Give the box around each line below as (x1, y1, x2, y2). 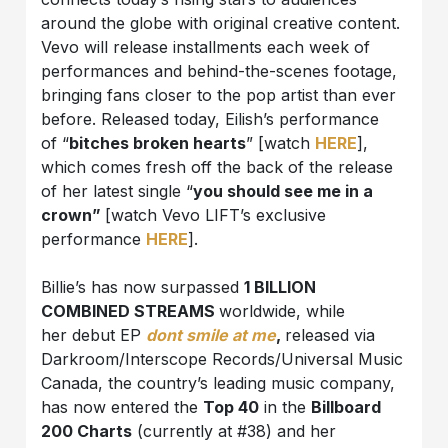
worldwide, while (219, 300, 346, 321)
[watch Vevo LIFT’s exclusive (105, 204, 327, 225)
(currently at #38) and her (132, 420, 337, 441)
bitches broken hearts (69, 132, 247, 153)
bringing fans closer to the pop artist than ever (41, 84, 397, 105)
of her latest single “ (41, 180, 194, 201)
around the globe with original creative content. (41, 12, 401, 33)
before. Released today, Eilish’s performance (41, 108, 380, 129)
